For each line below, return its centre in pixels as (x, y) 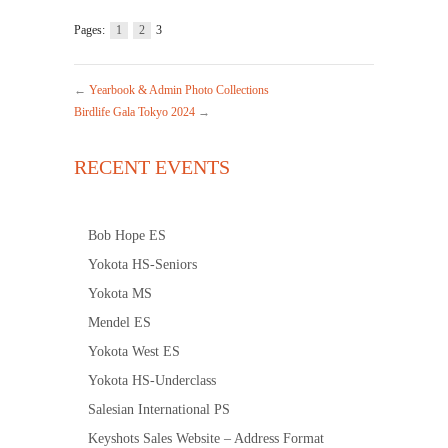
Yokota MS (120, 294)
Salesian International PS (159, 410)
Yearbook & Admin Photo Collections (179, 91)
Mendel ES (119, 323)
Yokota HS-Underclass (152, 381)
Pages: (92, 31)
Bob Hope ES (127, 236)
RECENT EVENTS (152, 167)
